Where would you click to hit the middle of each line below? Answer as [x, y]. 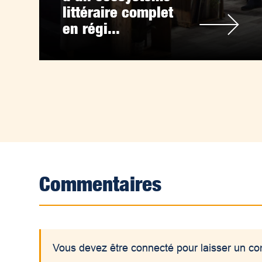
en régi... [92, 28]
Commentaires [101, 183]
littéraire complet [118, 12]
